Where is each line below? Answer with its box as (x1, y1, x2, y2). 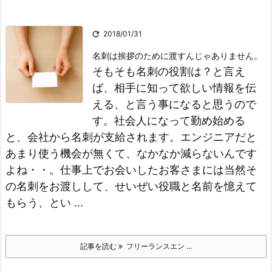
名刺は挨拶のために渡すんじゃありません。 (92, 50, 262, 61)
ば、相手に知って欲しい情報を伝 (92, 81, 256, 94)
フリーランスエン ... (123, 242, 192, 251)
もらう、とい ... (5, 196, 83, 209)
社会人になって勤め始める (114, 114, 245, 127)
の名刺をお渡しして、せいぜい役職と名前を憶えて (5, 180, 257, 192)
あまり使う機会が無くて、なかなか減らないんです (5, 147, 257, 160)
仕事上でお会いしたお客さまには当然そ (60, 163, 257, 176)
